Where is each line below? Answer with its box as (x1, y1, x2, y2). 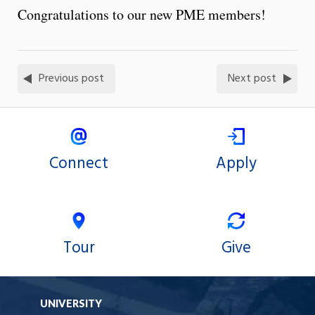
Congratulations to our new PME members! (18, 4, 266, 24)
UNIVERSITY (40, 297, 102, 309)
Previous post (39, 69, 104, 88)
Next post (228, 69, 276, 88)
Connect (49, 150, 108, 176)
